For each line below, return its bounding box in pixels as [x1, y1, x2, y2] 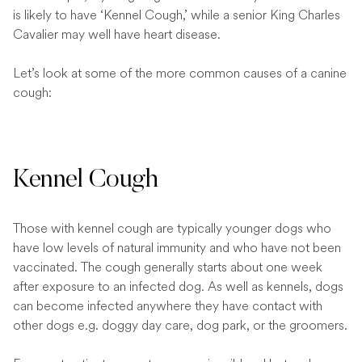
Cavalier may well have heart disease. [13, 24, 221, 44]
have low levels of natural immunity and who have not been [13, 238, 341, 257]
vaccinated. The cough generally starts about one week [13, 257, 322, 276]
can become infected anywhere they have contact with [13, 296, 322, 315]
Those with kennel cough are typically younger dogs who [13, 218, 331, 238]
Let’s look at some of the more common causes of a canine [13, 63, 347, 82]
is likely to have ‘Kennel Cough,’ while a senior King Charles [13, 5, 340, 24]
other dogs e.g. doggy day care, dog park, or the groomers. [13, 315, 347, 335]
